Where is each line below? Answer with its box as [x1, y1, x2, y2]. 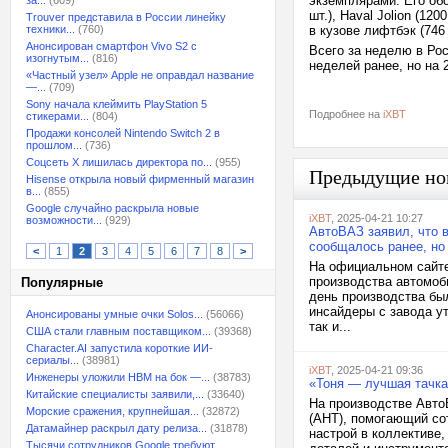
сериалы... [26, 354, 79, 366]
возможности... [26, 214, 102, 226]
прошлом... [26, 139, 82, 151]
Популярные [21, 275, 103, 290]
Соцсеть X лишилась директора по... [26, 156, 212, 168]
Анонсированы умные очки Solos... [26, 308, 203, 320]
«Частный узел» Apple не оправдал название [26, 69, 254, 81]
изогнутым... [26, 52, 89, 64]
